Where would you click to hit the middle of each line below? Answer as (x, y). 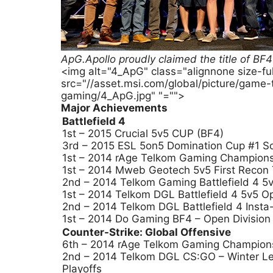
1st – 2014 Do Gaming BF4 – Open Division (166, 219)
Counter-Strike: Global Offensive (147, 232)
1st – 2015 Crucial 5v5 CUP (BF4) (143, 133)
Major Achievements (114, 108)
